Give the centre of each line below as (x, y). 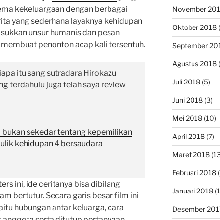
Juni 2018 (187, 100)
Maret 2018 (191, 155)
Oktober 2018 (194, 27)
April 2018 (188, 137)
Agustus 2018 (194, 64)
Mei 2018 (187, 118)
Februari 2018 (194, 173)
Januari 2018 (192, 191)
